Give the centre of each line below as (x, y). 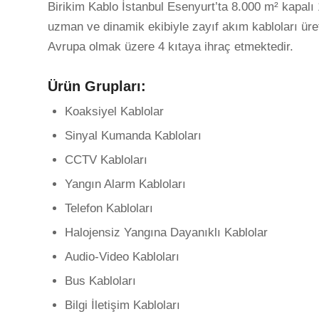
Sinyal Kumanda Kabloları (133, 136)
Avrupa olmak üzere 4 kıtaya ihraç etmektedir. (171, 47)
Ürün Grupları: (97, 87)
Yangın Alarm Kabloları (125, 184)
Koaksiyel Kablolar (114, 112)
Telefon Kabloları (109, 209)
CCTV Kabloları (106, 160)
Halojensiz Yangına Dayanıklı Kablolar (166, 233)
